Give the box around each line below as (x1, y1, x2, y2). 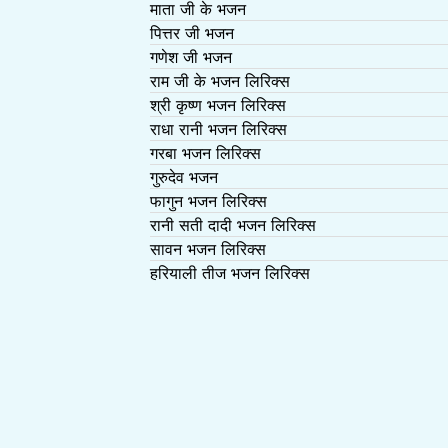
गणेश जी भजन (150, 46, 233, 67)
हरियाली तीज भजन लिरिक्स (150, 262, 311, 283)
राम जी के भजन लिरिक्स (150, 70, 291, 91)
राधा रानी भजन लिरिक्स (150, 118, 288, 139)
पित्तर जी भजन (150, 22, 235, 43)
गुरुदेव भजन (150, 166, 219, 187)
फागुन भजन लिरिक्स (150, 190, 268, 211)
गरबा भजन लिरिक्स (150, 142, 262, 163)
